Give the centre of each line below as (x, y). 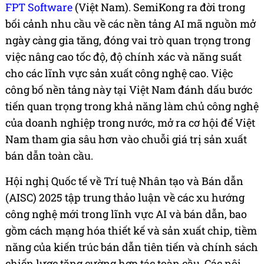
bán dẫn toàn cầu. (49, 156)
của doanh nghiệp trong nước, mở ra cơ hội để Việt (130, 123)
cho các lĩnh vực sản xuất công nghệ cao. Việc (119, 73)
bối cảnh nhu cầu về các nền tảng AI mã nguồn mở (131, 24)
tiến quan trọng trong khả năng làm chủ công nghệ (132, 106)
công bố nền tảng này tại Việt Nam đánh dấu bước (129, 90)
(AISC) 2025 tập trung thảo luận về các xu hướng (125, 198)
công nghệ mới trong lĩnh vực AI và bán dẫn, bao (126, 214)
